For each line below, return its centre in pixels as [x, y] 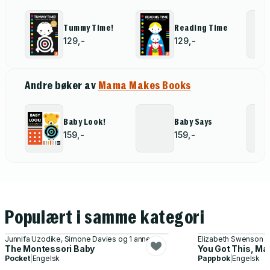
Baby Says [193, 121]
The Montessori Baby [50, 248]
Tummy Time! [89, 27]
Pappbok [214, 258]
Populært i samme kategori [105, 217]
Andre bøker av [61, 85]
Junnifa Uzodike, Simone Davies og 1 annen [80, 239]
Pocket [17, 258]
